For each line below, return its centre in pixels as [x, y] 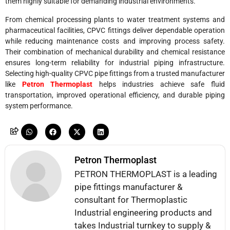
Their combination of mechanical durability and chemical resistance [115, 52]
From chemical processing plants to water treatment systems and [115, 19]
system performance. [39, 106]
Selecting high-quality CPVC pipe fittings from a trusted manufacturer [115, 73]
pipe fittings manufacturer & [129, 187]
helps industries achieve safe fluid [159, 84]
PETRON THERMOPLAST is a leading [146, 174]
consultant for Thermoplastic [131, 199]
